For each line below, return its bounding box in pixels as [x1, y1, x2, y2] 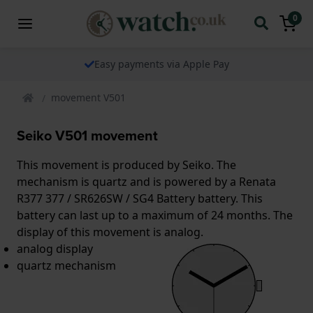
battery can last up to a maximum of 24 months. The [17, 207, 293, 223]
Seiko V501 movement [17, 124, 158, 146]
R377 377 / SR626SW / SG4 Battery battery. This [17, 190, 263, 206]
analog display [17, 240, 93, 256]
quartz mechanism [17, 257, 116, 273]
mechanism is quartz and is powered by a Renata [17, 173, 276, 189]
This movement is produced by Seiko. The [17, 156, 236, 173]
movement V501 [51, 90, 126, 104]
